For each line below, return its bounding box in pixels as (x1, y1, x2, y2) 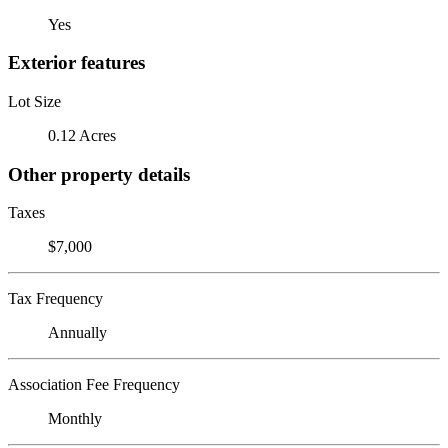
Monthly (48, 410, 102, 428)
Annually (48, 324, 107, 342)
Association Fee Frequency (8, 376, 180, 394)
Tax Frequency (8, 290, 103, 308)
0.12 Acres (48, 126, 116, 144)
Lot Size (8, 92, 61, 110)
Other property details (8, 163, 190, 185)
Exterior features (8, 52, 145, 74)
